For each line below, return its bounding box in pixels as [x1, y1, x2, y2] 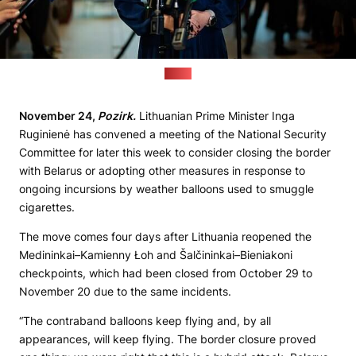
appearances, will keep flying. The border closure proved [19, 332, 316, 346]
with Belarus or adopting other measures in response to [19, 164, 305, 178]
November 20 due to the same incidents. [19, 284, 231, 299]
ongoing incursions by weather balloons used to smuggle [19, 182, 314, 196]
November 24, [19, 109, 98, 123]
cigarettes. [19, 200, 75, 215]
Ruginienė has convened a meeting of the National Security [19, 127, 327, 141]
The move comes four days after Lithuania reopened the [19, 230, 311, 244]
